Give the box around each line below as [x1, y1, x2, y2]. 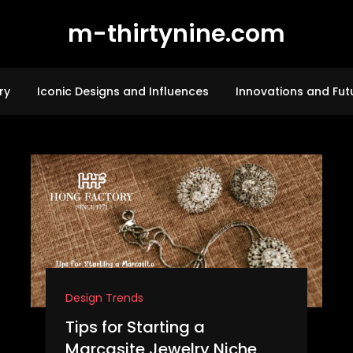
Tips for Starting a [65, 316, 205, 339]
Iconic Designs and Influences [36, 84, 209, 99]
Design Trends [65, 290, 143, 307]
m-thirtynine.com [68, 17, 285, 50]
